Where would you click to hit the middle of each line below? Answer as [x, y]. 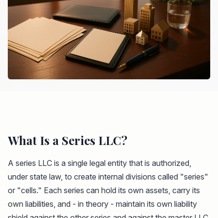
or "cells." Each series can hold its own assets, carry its [104, 191]
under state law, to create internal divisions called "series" [108, 177]
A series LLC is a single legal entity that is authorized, [100, 163]
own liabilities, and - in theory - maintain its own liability [102, 204]
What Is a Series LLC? [68, 140]
